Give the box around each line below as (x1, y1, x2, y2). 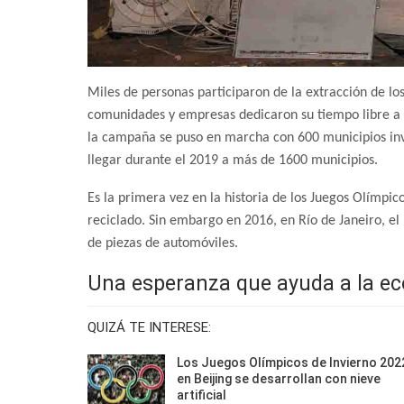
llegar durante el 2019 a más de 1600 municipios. (87, 153, 378, 169)
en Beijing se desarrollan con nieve (177, 372, 381, 387)
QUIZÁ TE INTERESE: (87, 319, 211, 336)
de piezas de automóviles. (87, 236, 238, 252)
